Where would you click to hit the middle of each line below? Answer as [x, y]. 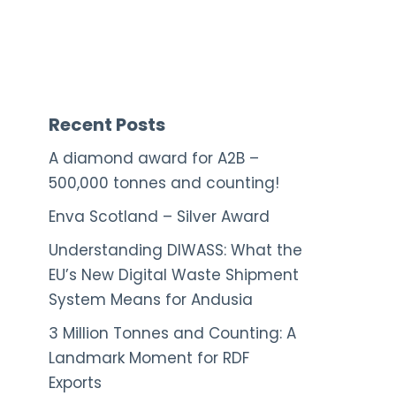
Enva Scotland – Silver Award [159, 217]
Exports [75, 383]
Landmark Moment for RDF [149, 358]
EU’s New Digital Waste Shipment [174, 275]
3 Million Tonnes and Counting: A [172, 333]
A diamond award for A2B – [154, 158]
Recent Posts [107, 125]
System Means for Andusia [151, 300]
